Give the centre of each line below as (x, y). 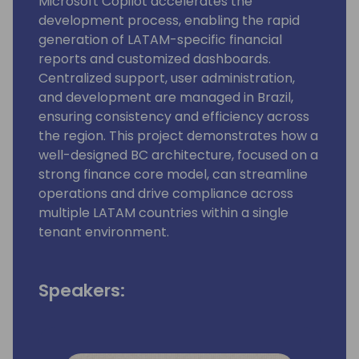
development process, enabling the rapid (169, 21)
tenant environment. (104, 232)
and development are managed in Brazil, (166, 98)
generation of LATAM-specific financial (160, 40)
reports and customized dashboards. (155, 59)
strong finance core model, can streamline (173, 175)
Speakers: (82, 291)
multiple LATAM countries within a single (163, 213)
